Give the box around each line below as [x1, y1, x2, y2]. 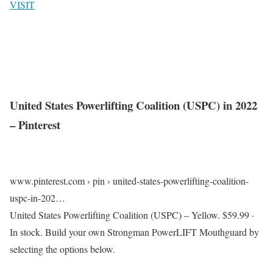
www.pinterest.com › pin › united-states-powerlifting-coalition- [10, 174, 249, 188]
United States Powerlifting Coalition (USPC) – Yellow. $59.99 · [10, 208, 254, 222]
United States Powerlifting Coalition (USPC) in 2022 [10, 96, 257, 113]
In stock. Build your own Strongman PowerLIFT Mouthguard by [10, 225, 259, 239]
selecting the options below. [10, 243, 115, 256]
